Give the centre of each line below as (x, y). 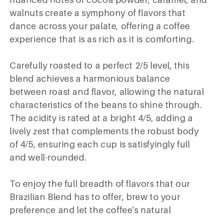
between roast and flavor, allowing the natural (107, 92)
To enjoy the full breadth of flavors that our (100, 184)
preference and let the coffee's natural (91, 210)
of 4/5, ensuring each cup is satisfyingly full (100, 145)
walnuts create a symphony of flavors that (98, 13)
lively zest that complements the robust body (104, 132)
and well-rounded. (48, 158)
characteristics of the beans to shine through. (106, 105)
